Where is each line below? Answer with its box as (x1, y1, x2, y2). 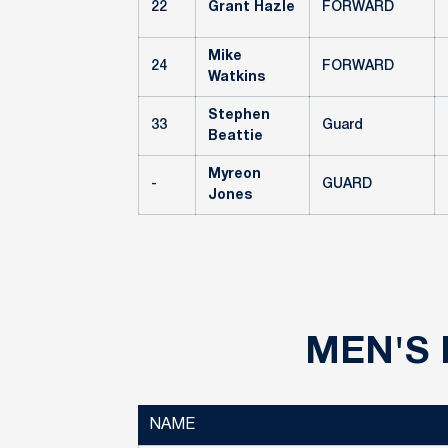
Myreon (208, 168, 261, 181)
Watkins (208, 71, 265, 84)
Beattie (208, 130, 263, 143)
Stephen (208, 109, 270, 122)
